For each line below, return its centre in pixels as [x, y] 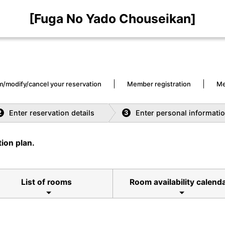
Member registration [159, 84]
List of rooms [46, 182]
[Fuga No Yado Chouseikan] [113, 19]
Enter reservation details [51, 113]
